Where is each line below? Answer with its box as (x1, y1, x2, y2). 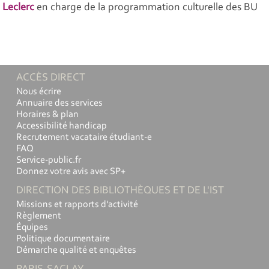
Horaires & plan (16, 109, 79, 119)
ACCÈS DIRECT (16, 72, 85, 83)
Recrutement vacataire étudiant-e (16, 132, 152, 142)
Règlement (16, 211, 61, 221)
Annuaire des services (16, 98, 103, 108)
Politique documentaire (16, 234, 110, 244)
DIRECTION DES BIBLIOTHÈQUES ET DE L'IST (16, 185, 224, 196)
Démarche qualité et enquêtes (16, 245, 136, 255)
